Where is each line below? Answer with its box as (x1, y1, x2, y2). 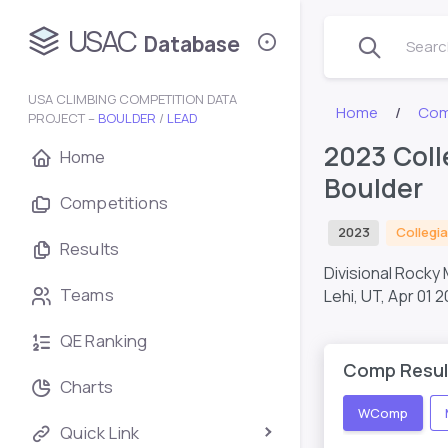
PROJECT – (28, 109, 98, 127)
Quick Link (60, 421, 140, 444)
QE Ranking (60, 329, 148, 352)
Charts (60, 375, 113, 398)
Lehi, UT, (324, 284, 388, 307)
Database (144, 30, 240, 59)
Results (60, 237, 120, 260)
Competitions (60, 191, 168, 214)
